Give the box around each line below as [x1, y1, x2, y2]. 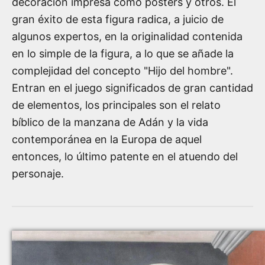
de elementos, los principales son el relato [12, 98, 221, 111]
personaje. [12, 167, 64, 180]
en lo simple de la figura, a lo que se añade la [12, 47, 234, 60]
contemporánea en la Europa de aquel [12, 132, 202, 146]
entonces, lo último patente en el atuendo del [12, 150, 238, 163]
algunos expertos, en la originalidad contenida [12, 30, 243, 43]
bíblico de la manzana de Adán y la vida [12, 115, 208, 128]
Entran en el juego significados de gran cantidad [12, 81, 253, 94]
